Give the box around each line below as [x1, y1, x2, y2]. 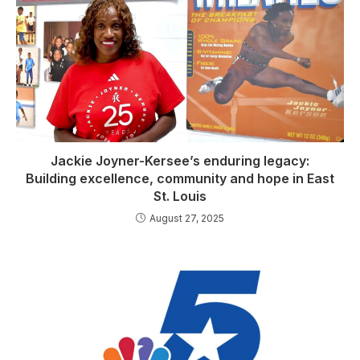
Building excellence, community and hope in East [26, 170, 334, 187]
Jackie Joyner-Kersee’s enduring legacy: [51, 153, 309, 170]
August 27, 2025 [149, 212, 224, 225]
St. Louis [153, 188, 207, 205]
